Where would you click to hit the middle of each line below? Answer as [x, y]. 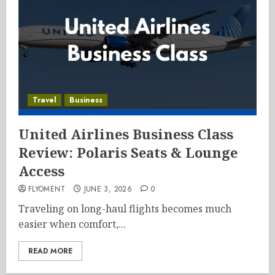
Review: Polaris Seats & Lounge [128, 152]
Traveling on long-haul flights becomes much [125, 209]
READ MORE [50, 251]
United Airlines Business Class [126, 134]
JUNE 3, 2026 [108, 189]
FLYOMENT [47, 189]
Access [41, 171]
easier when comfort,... [72, 224]
